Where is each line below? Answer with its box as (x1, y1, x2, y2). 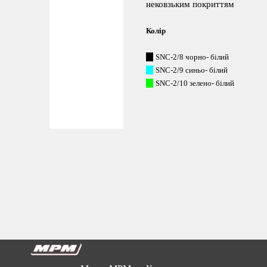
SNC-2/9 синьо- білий (156, 66, 234, 74)
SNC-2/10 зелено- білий (156, 79, 235, 88)
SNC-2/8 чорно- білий (156, 52, 235, 61)
